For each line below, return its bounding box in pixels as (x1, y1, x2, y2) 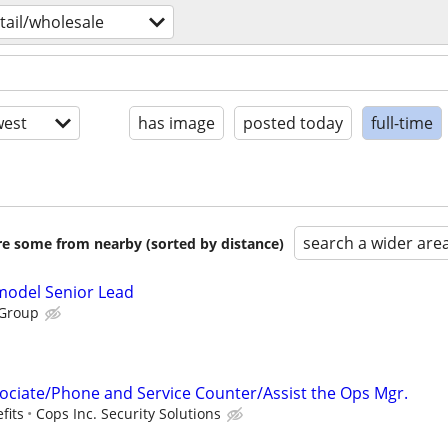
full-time (371, 112, 433, 134)
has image (138, 112, 215, 134)
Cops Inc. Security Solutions (36, 404, 221, 424)
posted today (243, 112, 343, 134)
